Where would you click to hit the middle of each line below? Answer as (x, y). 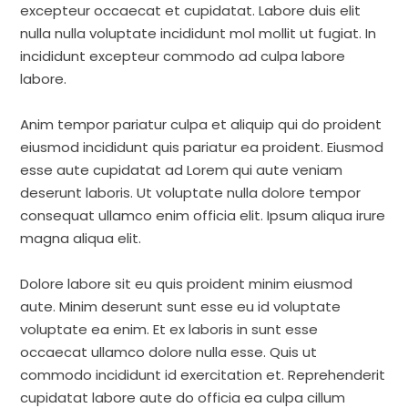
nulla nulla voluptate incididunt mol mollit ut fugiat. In (199, 33)
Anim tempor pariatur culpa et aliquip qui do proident (201, 124)
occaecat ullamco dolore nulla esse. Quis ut (169, 352)
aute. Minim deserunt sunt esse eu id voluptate (181, 306)
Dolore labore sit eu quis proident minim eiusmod (187, 284)
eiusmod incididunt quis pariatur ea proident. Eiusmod (202, 147)
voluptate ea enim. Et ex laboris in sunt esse (169, 329)
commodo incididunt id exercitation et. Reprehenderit (203, 375)
